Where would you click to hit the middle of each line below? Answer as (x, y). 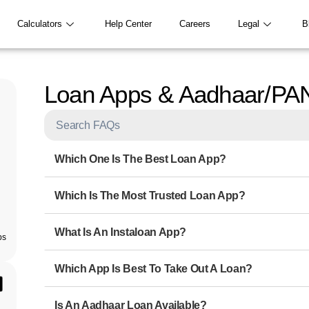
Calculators (40, 24)
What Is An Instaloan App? (120, 232)
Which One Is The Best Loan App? (140, 159)
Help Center (129, 24)
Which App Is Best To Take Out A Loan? (153, 268)
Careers (195, 24)
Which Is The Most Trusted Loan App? (150, 195)
